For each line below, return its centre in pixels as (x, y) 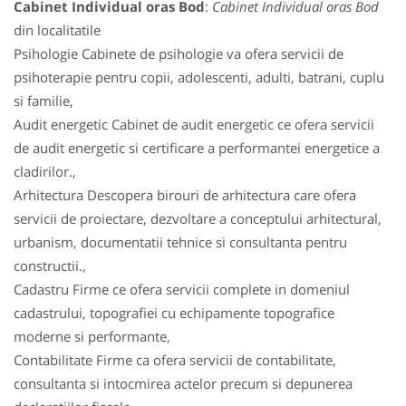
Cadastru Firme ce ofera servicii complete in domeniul (182, 289)
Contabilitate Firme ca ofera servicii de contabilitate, (175, 360)
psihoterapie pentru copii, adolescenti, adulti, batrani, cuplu (199, 77)
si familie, (43, 101)
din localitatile (57, 30)
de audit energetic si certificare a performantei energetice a (197, 148)
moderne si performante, (92, 336)
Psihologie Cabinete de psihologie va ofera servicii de (179, 53)
